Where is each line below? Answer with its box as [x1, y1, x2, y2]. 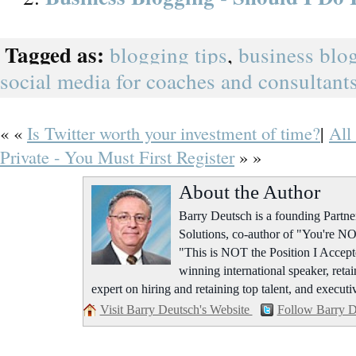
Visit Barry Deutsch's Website [99, 303, 253, 317]
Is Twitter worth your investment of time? [27, 121, 320, 145]
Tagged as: [5, 39, 104, 70]
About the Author [178, 181, 320, 203]
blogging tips [110, 41, 227, 69]
